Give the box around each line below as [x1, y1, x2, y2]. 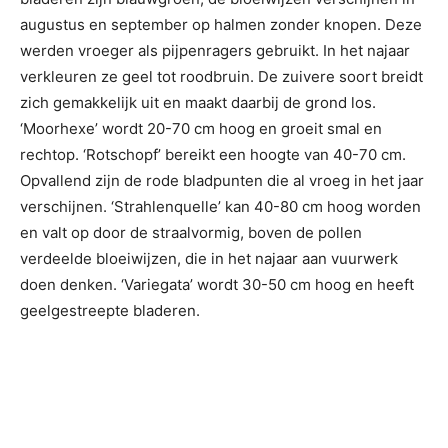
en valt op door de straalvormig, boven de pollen [20, 223, 362, 242]
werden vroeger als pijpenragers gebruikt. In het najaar [20, 41, 410, 60]
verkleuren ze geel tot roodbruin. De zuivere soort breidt [20, 67, 423, 86]
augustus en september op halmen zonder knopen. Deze [20, 15, 422, 34]
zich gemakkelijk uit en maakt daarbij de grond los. [20, 93, 376, 112]
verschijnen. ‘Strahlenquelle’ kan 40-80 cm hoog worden [20, 197, 421, 216]
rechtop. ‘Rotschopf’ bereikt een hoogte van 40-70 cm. [20, 145, 406, 164]
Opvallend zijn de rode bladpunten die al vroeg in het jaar [20, 171, 424, 190]
